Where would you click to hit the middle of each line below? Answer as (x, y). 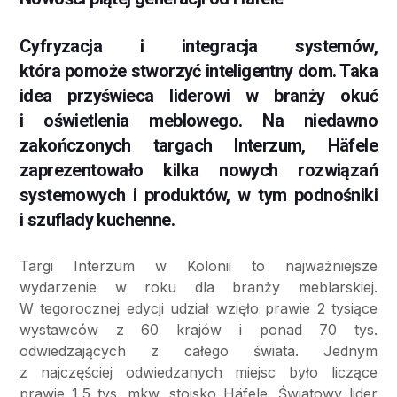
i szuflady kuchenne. (97, 220)
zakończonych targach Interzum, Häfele (198, 146)
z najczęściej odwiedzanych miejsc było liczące (198, 373)
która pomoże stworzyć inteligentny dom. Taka (198, 71)
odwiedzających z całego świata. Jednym (198, 351)
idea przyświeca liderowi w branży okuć (198, 96)
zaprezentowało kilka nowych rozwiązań (198, 171)
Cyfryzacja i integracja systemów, (198, 47)
